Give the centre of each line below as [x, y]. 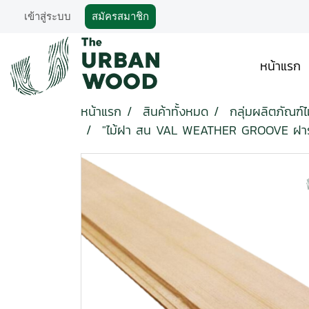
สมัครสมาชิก [120, 17]
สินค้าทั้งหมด [176, 111]
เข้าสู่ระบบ [48, 17]
